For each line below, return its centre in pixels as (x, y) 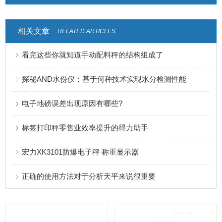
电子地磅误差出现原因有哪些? (72, 103)
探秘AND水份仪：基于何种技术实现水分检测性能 (104, 79)
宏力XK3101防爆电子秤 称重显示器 (81, 152)
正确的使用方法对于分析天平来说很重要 (89, 176)
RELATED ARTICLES (86, 31)
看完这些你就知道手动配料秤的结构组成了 (93, 55)
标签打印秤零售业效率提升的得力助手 (85, 128)
